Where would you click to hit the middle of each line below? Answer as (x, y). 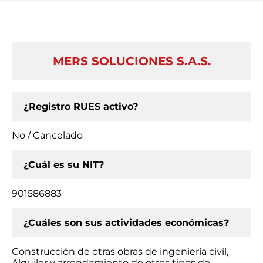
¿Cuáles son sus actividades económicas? (126, 223)
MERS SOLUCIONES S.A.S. (131, 61)
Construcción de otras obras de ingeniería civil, (120, 252)
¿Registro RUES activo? (81, 107)
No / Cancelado (47, 135)
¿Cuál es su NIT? (64, 165)
